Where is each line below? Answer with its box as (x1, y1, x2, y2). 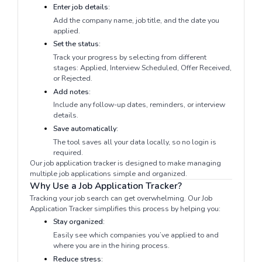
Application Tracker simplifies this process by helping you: (29, 203, 220, 213)
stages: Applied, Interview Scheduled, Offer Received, (53, 62, 232, 73)
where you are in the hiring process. (53, 240, 170, 250)
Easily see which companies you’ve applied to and (53, 229, 219, 240)
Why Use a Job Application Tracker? (29, 179, 182, 192)
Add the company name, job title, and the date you (53, 15, 219, 25)
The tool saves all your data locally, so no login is (53, 136, 216, 147)
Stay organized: (53, 216, 105, 227)
